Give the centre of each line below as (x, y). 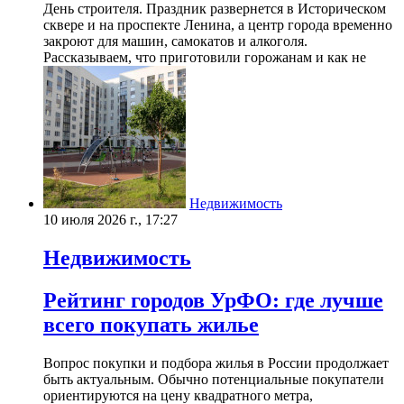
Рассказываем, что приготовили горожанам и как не (205, 57)
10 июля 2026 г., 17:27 (110, 219)
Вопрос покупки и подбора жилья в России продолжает (216, 363)
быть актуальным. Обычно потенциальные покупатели (214, 379)
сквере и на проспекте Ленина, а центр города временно (218, 24)
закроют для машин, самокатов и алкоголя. (175, 41)
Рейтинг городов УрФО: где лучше (213, 300)
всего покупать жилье (151, 324)
